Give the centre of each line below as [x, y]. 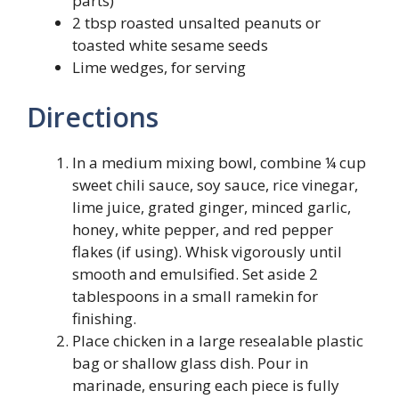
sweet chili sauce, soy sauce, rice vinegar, [215, 184]
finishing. [104, 318]
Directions [93, 117]
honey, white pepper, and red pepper [203, 229]
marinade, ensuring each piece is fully [206, 385]
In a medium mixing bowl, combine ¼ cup [219, 162]
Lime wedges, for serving [159, 67]
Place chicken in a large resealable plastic [218, 340]
